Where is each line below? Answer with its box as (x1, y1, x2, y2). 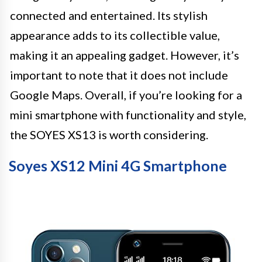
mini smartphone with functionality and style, (10, 108, 246, 122)
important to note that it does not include (10, 68, 228, 82)
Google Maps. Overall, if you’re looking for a (10, 88, 242, 102)
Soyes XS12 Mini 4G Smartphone (9, 157, 227, 175)
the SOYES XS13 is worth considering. (10, 127, 208, 142)
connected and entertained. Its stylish (10, 8, 208, 23)
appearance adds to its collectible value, (10, 28, 220, 43)
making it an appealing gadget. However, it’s (10, 48, 239, 63)
